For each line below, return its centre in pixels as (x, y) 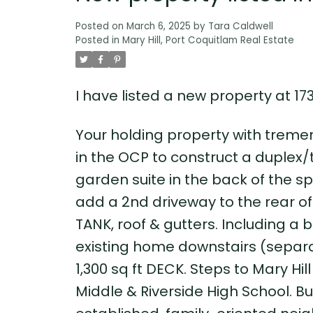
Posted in (97, 41)
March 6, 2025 (158, 27)
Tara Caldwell (240, 27)
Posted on (101, 27)
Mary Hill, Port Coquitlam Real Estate (208, 41)
